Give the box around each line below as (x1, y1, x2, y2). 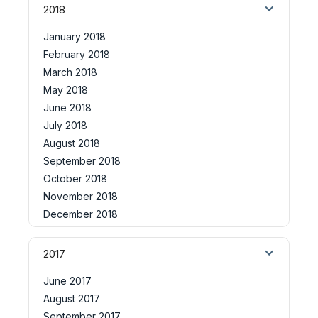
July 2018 (43, 119, 87, 131)
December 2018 (43, 207, 118, 220)
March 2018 (43, 65, 97, 78)
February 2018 (43, 48, 110, 60)
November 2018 (43, 190, 118, 202)
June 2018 (43, 101, 92, 114)
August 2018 (43, 136, 100, 149)
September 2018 (43, 154, 121, 167)
